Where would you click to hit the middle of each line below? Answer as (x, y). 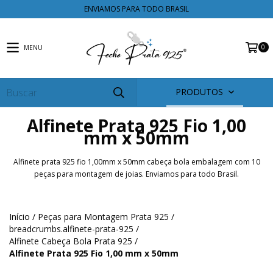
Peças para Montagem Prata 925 (103, 217)
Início (19, 217)
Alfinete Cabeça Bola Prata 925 (71, 241)
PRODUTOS (201, 92)
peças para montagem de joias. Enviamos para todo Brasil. (136, 174)
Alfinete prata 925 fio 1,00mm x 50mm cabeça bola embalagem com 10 (136, 162)
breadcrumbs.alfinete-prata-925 (71, 229)
